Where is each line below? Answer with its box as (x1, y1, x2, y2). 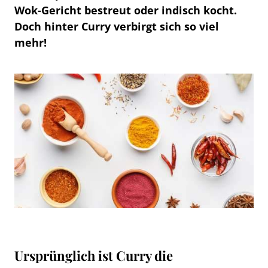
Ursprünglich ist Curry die (14, 246, 173, 265)
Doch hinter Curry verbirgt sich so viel (14, 19, 219, 34)
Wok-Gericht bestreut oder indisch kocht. (14, 2, 237, 18)
